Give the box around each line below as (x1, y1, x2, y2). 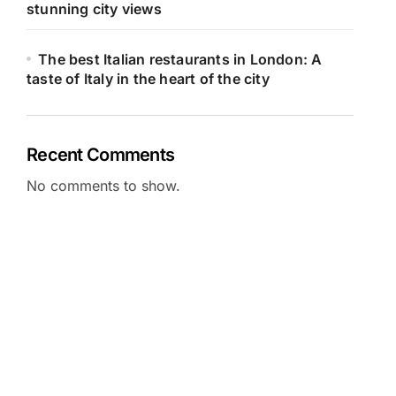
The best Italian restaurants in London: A (38, 50, 323, 68)
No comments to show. (27, 177, 180, 194)
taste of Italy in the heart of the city (27, 70, 270, 88)
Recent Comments (27, 144, 175, 165)
